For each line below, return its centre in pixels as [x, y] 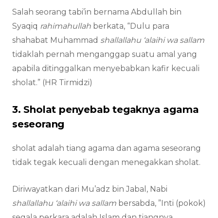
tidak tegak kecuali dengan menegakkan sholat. [106, 163]
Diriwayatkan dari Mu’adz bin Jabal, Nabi [90, 189]
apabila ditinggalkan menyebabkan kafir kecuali [106, 69]
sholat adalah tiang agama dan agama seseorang [107, 148]
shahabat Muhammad [56, 40]
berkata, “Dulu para [131, 26]
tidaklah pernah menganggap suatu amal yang [105, 54]
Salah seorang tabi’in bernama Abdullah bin [97, 12]
